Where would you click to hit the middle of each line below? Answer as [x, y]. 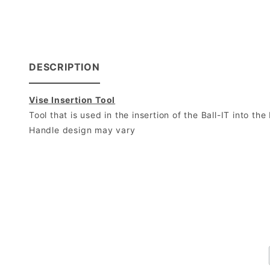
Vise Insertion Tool [72, 100]
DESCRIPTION [64, 67]
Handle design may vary [82, 130]
